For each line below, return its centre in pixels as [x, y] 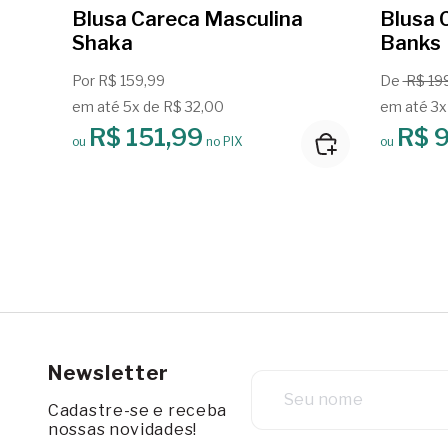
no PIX [224, 141]
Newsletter [109, 372]
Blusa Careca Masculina [187, 18]
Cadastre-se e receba [138, 410]
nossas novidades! [122, 429]
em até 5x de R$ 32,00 [148, 106]
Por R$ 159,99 [118, 80]
